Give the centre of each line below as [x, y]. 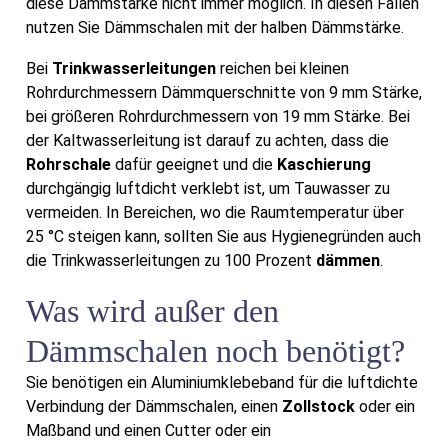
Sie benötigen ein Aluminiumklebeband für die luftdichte [222, 382]
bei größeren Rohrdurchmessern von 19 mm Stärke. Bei [218, 117]
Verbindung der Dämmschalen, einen [154, 406]
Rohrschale [68, 165]
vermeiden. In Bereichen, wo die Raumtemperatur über [215, 213]
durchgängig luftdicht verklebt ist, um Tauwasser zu [208, 189]
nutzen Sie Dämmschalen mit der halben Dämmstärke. [215, 27]
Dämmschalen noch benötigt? [215, 350]
